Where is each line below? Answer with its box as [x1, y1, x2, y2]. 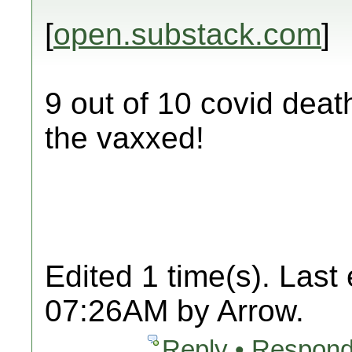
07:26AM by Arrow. [45, 294, 304, 328]
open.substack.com [53, 17, 321, 51]
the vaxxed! [45, 121, 204, 155]
